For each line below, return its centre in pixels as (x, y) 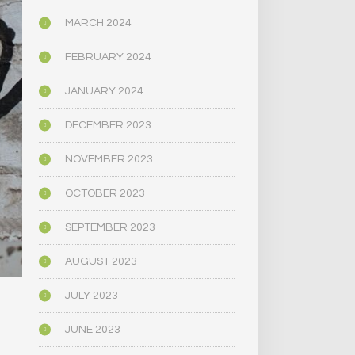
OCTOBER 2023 (105, 194)
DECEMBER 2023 (109, 126)
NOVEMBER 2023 (109, 160)
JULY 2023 (92, 296)
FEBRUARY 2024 (109, 57)
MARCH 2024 (99, 23)
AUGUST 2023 (101, 262)
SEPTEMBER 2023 (111, 228)
